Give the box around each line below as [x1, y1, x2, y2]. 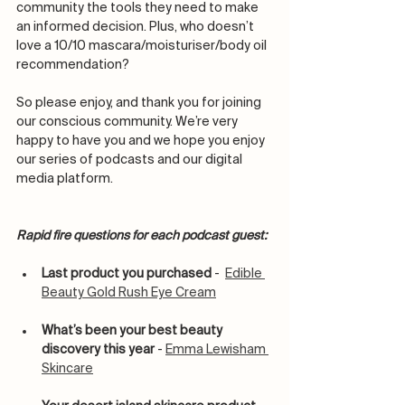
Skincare [42, 363, 93, 376]
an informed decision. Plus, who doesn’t [16, 21, 257, 34]
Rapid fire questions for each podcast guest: [16, 230, 267, 243]
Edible [225, 268, 265, 281]
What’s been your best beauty [42, 325, 225, 338]
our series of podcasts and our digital [16, 154, 245, 167]
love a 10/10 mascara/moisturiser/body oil [16, 40, 269, 53]
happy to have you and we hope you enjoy [16, 135, 268, 148]
